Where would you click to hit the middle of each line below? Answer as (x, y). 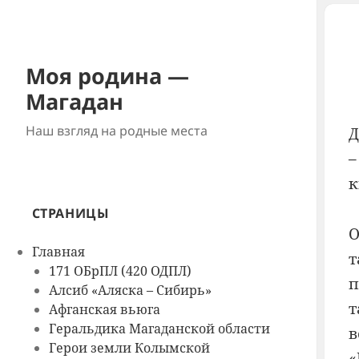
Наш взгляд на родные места (116, 131)
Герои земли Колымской (129, 348)
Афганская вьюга (104, 310)
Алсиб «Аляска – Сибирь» (130, 290)
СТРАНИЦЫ (71, 214)
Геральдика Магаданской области (159, 329)
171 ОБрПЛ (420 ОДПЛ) (120, 271)
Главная (58, 252)
